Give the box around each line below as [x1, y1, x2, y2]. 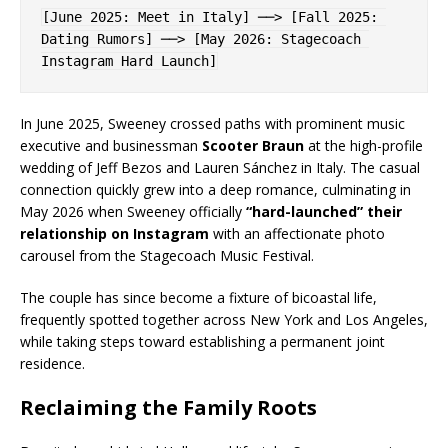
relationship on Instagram [20, 224, 209, 243]
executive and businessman [20, 136, 202, 155]
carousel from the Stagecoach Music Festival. [20, 246, 314, 265]
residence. [20, 354, 85, 373]
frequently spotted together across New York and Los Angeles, [20, 310, 428, 329]
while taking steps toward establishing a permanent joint [20, 332, 385, 351]
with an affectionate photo [209, 224, 385, 243]
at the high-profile [304, 136, 423, 155]
